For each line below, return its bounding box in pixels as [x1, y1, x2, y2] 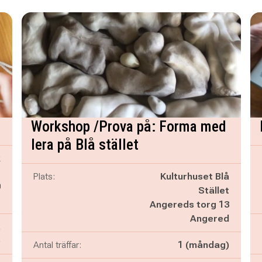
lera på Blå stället [30, 136, 139, 153]
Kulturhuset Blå [160, 171, 229, 182]
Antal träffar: [33, 239, 81, 250]
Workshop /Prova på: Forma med [30, 118, 226, 135]
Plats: [33, 171, 55, 182]
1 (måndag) [177, 239, 229, 250]
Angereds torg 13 [149, 199, 229, 210]
